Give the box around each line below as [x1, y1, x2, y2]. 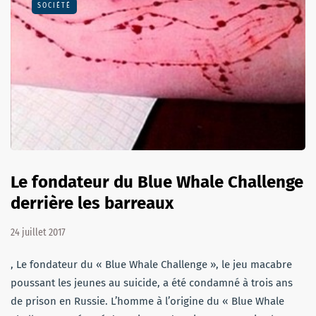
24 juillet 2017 [11, 226, 66, 238]
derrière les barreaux [11, 193, 174, 213]
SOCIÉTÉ [37, 1, 71, 11]
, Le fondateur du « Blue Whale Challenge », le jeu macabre [11, 257, 292, 271]
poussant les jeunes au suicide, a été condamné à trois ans [11, 276, 293, 289]
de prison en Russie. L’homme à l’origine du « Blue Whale [11, 294, 284, 308]
